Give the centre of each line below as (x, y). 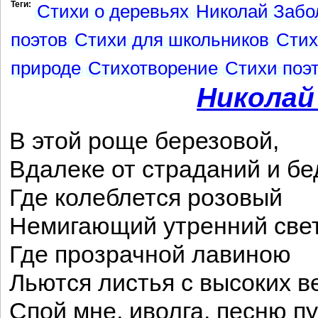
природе (46, 68)
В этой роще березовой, (144, 141)
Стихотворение (153, 68)
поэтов (39, 40)
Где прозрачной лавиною (150, 254)
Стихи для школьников (172, 40)
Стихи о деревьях (113, 11)
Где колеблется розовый (146, 198)
